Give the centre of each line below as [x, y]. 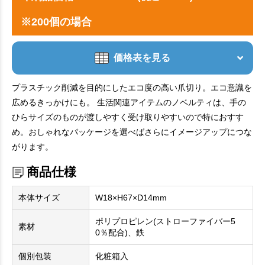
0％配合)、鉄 [120, 232]
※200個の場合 [56, 22]
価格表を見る [142, 58]
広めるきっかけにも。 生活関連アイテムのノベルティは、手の [129, 102]
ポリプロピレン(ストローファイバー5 [165, 221]
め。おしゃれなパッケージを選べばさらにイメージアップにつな [132, 132]
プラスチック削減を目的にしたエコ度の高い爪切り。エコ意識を [132, 88]
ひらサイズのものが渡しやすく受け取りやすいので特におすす [128, 117]
